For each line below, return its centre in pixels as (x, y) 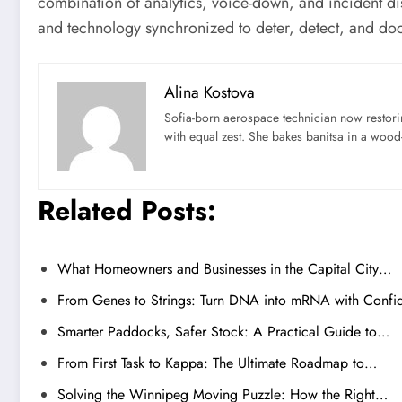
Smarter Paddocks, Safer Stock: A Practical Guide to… (223, 332)
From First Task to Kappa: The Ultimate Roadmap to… (217, 363)
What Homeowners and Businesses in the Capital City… (224, 269)
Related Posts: (127, 211)
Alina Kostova (210, 93)
